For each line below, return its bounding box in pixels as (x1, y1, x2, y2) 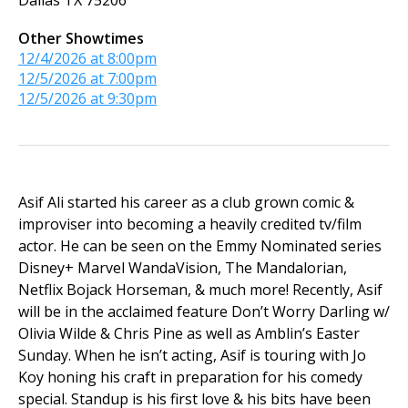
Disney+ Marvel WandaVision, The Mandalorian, (18, 258, 347, 279)
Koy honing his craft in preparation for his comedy (18, 367, 362, 388)
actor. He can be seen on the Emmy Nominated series (18, 236, 382, 257)
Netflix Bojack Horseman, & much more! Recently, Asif (18, 280, 382, 301)
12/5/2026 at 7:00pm (18, 68, 157, 89)
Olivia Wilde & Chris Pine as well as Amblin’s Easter (18, 323, 360, 344)
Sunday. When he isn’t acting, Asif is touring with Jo (18, 345, 366, 366)
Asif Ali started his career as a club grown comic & (18, 192, 354, 213)
